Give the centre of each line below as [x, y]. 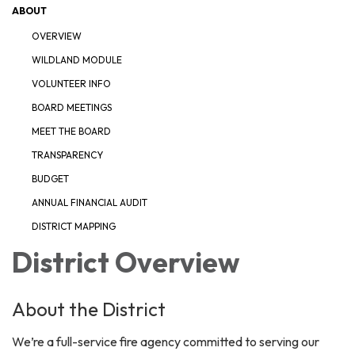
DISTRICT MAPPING [74, 226]
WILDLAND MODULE [77, 59]
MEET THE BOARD [71, 131]
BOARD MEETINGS [72, 107]
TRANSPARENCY [67, 155]
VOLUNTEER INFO [71, 83]
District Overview [126, 262]
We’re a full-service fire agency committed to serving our [166, 341]
